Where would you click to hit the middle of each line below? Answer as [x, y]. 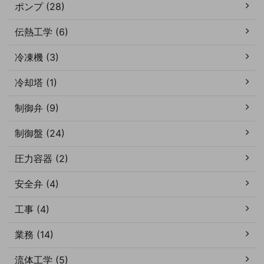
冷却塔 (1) [36, 82]
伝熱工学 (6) [42, 32]
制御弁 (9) [37, 108]
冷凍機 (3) [37, 57]
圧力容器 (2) [42, 158]
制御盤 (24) [40, 133]
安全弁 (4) [37, 184]
